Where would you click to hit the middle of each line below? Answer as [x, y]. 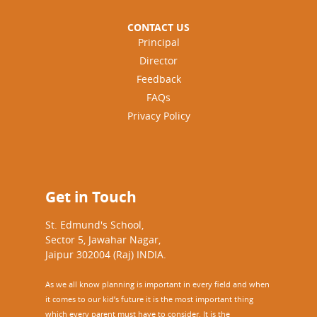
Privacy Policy [158, 116]
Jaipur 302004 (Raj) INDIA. [106, 254]
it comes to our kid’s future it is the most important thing [149, 299]
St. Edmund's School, [94, 225]
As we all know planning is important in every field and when [157, 284]
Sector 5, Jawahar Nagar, [103, 240]
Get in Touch [91, 197]
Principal [158, 42]
